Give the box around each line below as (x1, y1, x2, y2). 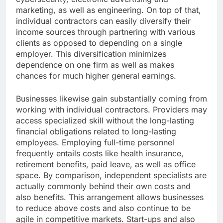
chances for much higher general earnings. (16, 71, 176, 81)
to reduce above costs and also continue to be (16, 203, 191, 214)
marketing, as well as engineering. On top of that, (16, 5, 201, 15)
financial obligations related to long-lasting (16, 126, 176, 137)
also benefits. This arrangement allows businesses (16, 192, 204, 203)
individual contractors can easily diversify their (16, 16, 191, 26)
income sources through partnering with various (16, 27, 195, 37)
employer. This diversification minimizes (16, 49, 166, 59)
